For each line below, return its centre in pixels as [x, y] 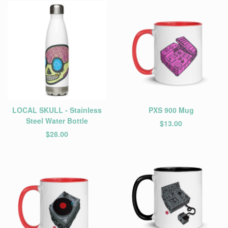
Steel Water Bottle [57, 121]
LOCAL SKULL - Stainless [57, 110]
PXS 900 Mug [171, 110]
